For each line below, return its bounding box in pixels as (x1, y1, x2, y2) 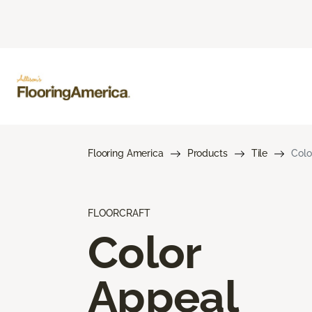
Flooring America (88, 147, 164, 159)
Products (187, 147, 228, 159)
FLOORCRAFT (88, 207, 150, 219)
